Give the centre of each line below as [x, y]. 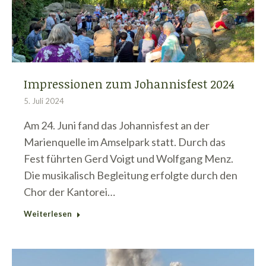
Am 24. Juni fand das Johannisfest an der [117, 125]
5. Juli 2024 [44, 101]
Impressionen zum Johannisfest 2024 [129, 83]
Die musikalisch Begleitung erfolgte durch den [131, 175]
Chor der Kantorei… [69, 191]
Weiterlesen [48, 213]
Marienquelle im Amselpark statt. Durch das [125, 142]
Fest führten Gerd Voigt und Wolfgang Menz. [129, 158]
